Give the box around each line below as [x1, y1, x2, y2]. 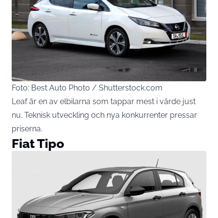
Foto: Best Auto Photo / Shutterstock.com [12, 83, 163, 92]
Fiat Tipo [12, 135, 64, 151]
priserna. [12, 124, 42, 133]
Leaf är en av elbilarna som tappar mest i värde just [12, 96, 196, 106]
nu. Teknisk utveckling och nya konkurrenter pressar [12, 110, 197, 120]
